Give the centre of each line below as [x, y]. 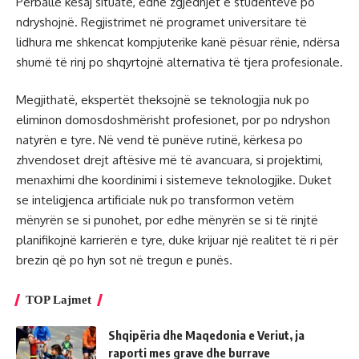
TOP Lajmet [58, 300]
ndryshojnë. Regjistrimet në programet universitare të [161, 22]
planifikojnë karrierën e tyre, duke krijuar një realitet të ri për [177, 240]
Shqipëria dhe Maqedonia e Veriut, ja [206, 335]
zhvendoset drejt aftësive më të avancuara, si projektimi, [169, 160]
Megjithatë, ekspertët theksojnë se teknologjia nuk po [163, 100]
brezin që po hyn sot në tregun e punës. [124, 260]
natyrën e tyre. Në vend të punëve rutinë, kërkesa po [159, 140]
